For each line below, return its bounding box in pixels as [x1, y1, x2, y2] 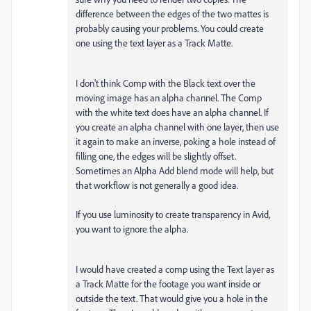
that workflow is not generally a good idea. [76, 178, 238, 191]
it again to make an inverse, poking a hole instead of [76, 135, 276, 147]
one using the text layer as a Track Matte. [76, 36, 233, 49]
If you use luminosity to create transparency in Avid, [76, 208, 270, 220]
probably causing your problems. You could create [76, 22, 264, 34]
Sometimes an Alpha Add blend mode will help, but [76, 164, 274, 176]
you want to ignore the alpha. [76, 222, 190, 235]
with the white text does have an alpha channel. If [76, 106, 269, 118]
